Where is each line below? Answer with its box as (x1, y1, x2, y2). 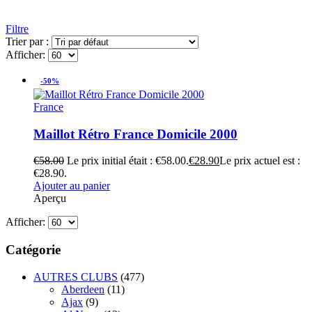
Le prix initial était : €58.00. (67, 155, 189, 167)
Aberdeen (61, 283, 104, 295)
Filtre (6, 22, 29, 35)
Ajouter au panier (33, 180, 110, 192)
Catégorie (6, 242, 61, 257)
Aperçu (33, 192, 66, 205)
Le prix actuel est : (219, 155, 300, 167)
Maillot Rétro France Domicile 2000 (33, 126, 237, 141)
